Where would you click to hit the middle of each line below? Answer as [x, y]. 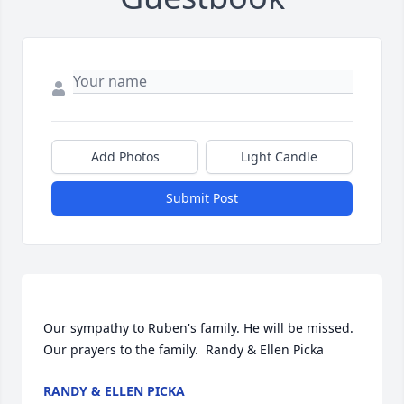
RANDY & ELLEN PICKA [114, 391]
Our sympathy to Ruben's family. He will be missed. [198, 328]
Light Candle [279, 157]
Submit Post [202, 198]
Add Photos [125, 157]
